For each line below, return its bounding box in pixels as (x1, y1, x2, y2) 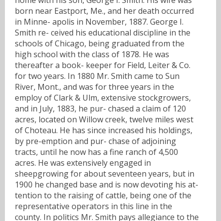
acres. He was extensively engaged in (15, 157, 151, 168)
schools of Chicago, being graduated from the (15, 37, 184, 49)
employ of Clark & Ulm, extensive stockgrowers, (15, 92, 191, 103)
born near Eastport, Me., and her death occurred (15, 5, 194, 16)
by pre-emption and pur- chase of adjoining (15, 135, 176, 147)
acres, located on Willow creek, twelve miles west (15, 113, 193, 125)
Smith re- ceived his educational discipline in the (15, 27, 190, 38)
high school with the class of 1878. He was (15, 48, 169, 60)
